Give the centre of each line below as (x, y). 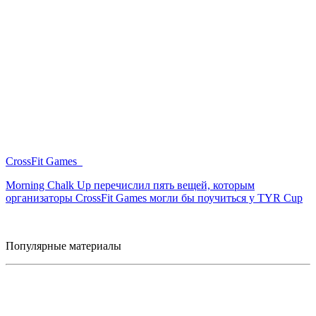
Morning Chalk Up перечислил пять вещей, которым (130, 185)
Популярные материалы (63, 245)
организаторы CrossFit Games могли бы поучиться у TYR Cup (154, 197)
